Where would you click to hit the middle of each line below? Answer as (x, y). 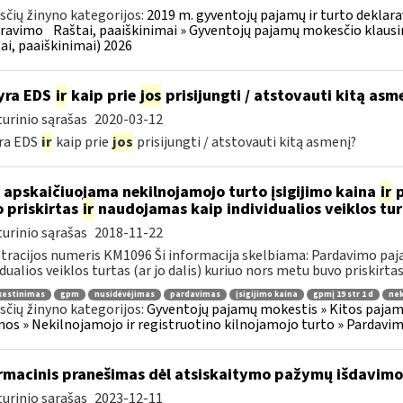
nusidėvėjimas (124, 294)
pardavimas (195, 294)
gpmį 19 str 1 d (343, 294)
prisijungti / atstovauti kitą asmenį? (245, 142)
